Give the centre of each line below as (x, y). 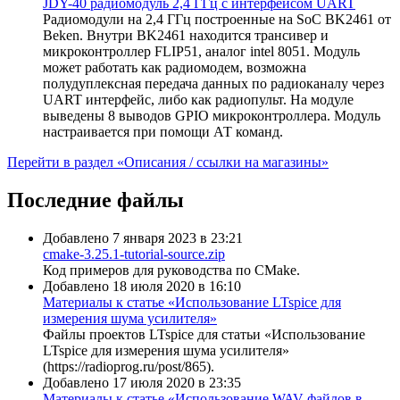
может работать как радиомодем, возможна (175, 68)
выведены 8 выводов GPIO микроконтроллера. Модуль (212, 116)
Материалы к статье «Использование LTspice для (192, 303)
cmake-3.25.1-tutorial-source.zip (134, 254)
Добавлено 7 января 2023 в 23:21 (143, 238)
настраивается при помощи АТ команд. (163, 132)
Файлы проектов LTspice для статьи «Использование (204, 335)
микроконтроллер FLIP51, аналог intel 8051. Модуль (201, 52)
